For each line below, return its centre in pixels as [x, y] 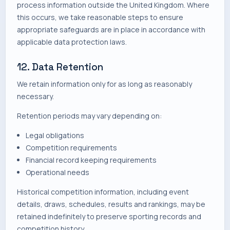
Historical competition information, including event [103, 192]
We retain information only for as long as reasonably [104, 84]
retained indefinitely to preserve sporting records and [109, 216]
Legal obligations [55, 135]
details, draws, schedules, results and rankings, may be [111, 204]
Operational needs [57, 172]
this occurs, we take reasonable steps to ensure [100, 17]
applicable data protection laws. [72, 42]
